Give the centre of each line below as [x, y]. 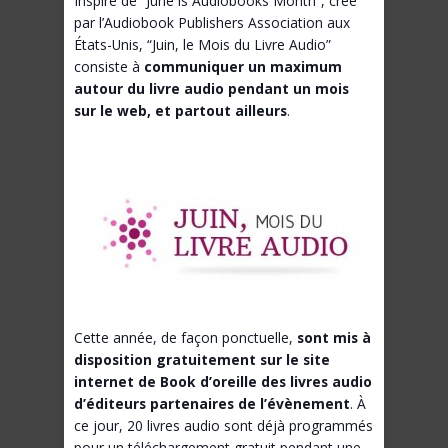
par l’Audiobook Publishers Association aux [212, 23]
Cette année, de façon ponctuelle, [185, 338]
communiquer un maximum [243, 67]
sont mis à [334, 338]
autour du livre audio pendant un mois [211, 89]
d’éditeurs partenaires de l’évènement [212, 404]
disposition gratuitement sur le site [202, 360]
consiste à [109, 67]
